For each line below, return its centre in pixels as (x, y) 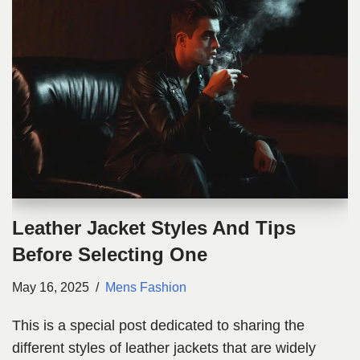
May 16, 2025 (51, 287)
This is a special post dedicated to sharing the (158, 326)
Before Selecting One (110, 255)
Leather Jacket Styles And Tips (154, 228)
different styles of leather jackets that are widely (164, 348)
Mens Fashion (146, 287)
